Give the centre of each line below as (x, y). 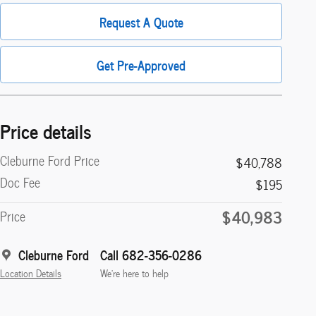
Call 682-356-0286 (151, 255)
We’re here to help (134, 273)
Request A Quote (141, 21)
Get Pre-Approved (141, 64)
